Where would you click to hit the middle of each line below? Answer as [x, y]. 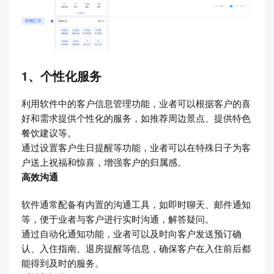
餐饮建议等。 [49, 132]
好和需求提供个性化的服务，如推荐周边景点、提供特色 [136, 117]
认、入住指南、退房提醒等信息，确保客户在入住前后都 [136, 248]
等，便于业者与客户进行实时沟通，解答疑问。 [118, 218]
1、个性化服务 [61, 76]
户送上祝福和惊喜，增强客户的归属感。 [104, 161]
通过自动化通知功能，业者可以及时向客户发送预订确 [131, 233]
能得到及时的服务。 [63, 262]
